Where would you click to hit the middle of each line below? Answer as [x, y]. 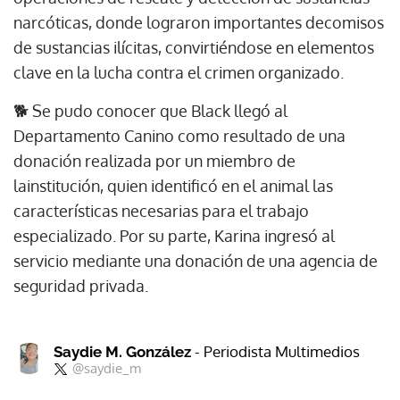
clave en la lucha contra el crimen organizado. [179, 72]
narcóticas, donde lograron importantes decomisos [199, 22]
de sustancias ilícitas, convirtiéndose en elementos [194, 47]
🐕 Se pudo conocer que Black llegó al [150, 111]
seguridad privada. [81, 286]
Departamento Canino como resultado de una [179, 136]
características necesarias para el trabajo [161, 211]
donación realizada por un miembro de [154, 161]
